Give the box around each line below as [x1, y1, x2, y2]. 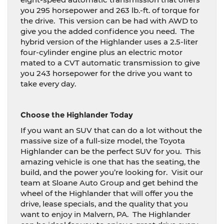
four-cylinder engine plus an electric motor [20, 47, 182, 57]
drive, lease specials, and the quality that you [20, 199, 188, 208]
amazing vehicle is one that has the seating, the [20, 157, 200, 166]
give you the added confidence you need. [20, 26, 176, 36]
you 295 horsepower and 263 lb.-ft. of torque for [20, 5, 199, 15]
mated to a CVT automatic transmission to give [20, 58, 200, 67]
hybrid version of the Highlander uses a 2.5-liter [20, 37, 198, 46]
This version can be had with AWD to [59, 16, 198, 25]
